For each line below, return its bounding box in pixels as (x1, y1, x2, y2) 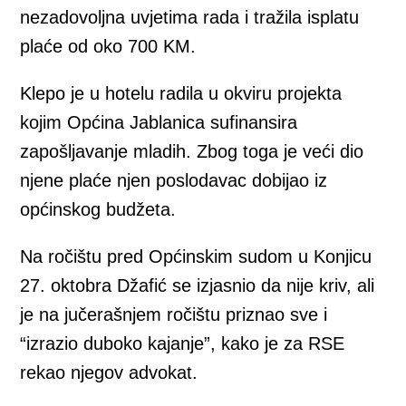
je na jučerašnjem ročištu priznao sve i (20, 304, 328, 325)
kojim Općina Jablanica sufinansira (20, 112, 298, 133)
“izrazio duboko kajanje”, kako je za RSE (20, 333, 345, 354)
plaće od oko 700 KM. (20, 36, 197, 57)
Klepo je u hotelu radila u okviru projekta (20, 83, 343, 104)
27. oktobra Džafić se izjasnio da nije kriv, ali (20, 275, 375, 296)
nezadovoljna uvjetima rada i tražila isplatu (20, 7, 360, 28)
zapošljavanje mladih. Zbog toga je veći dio (20, 141, 364, 162)
